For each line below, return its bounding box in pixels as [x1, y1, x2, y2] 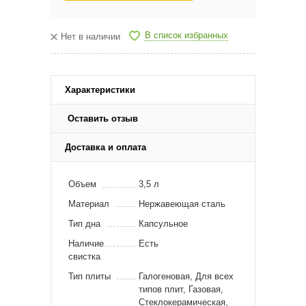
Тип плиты [68, 270, 111, 281]
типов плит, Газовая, [139, 283, 223, 294]
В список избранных [145, 30, 228, 41]
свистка [68, 251, 100, 262]
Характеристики [65, 84, 135, 95]
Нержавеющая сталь [139, 198, 225, 209]
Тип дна [68, 218, 100, 229]
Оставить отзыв [68, 113, 138, 124]
